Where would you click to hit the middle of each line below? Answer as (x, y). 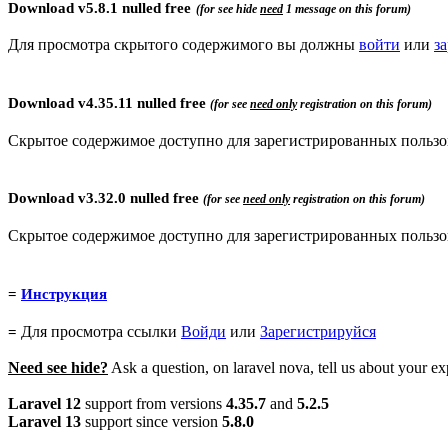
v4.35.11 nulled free (144, 102)
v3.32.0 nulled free (140, 198)
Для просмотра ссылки (101, 331)
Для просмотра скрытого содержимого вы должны (183, 45)
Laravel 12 (44, 403)
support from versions (153, 403)
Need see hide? (58, 367)
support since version (151, 421)
